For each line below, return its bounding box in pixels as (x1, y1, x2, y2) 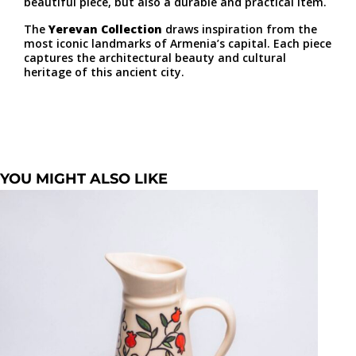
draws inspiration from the (162, 21, 317, 37)
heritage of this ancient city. (24, 64, 184, 80)
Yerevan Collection (48, 21, 162, 37)
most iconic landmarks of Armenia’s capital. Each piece (24, 36, 331, 52)
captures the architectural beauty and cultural (24, 50, 286, 66)
